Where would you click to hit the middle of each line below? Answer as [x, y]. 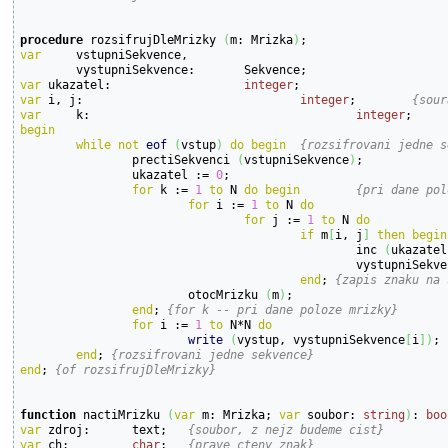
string [384, 414]
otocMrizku [227, 294]
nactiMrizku [122, 414]
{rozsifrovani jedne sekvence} [213, 354]
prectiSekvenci [185, 159]
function [48, 414]
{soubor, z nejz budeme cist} [286, 429]
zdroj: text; [178, 429]
